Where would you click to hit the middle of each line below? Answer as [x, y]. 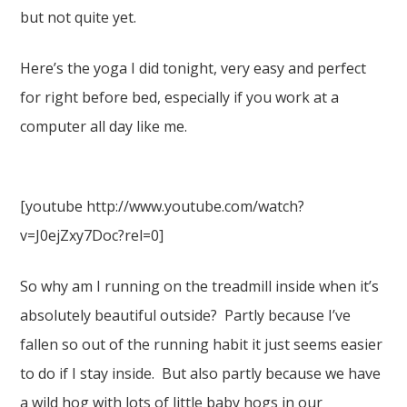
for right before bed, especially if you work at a [180, 97]
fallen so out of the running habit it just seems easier [202, 344]
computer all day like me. [104, 126]
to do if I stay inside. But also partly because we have [201, 373]
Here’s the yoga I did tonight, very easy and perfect [194, 68]
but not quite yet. [79, 17]
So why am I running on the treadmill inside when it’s [200, 286]
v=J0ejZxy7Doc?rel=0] [92, 235]
